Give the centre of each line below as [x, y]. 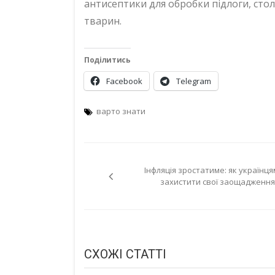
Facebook [124, 81]
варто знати [121, 111]
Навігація [139, 155]
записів [128, 182]
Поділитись [107, 60]
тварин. [103, 21]
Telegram [194, 81]
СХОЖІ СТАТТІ [125, 254]
